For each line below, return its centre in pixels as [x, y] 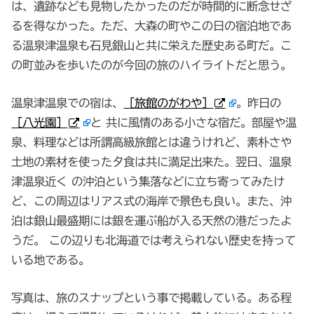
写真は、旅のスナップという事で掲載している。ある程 [152, 298]
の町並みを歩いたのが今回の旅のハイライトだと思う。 [152, 64]
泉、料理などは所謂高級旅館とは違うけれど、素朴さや [152, 142]
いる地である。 [51, 260]
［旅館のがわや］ [169, 103]
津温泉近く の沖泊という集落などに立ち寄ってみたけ [148, 182]
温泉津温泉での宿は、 [68, 103]
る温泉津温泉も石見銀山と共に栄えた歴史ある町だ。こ [152, 45]
